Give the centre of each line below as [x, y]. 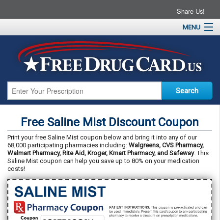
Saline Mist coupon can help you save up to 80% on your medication [103, 161]
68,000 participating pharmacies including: [68, 145]
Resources [21, 109]
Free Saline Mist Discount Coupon [110, 122]
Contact [17, 126]
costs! [16, 169]
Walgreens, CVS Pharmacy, [166, 145]
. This [201, 153]
